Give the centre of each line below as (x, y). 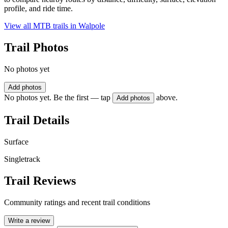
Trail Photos (36, 48)
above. (167, 98)
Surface (16, 141)
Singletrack (22, 159)
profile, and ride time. (38, 9)
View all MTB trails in (41, 26)
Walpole (92, 26)
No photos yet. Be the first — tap (57, 98)
